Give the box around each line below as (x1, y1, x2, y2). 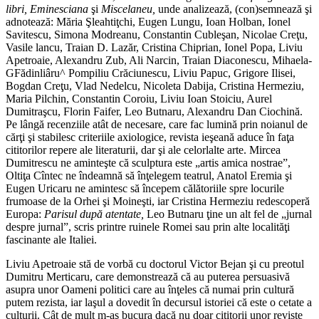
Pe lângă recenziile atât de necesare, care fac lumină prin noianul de (6, 118, 308, 131)
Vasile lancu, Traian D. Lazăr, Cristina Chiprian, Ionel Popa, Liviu (6, 41, 303, 54)
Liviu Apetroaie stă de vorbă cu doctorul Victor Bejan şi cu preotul (6, 258, 304, 271)
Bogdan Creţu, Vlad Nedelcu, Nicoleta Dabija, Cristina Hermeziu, (6, 80, 304, 93)
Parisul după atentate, (44, 208, 147, 221)
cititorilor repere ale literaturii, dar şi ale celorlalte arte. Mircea (6, 144, 281, 157)
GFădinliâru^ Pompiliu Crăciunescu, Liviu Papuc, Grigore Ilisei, (6, 67, 296, 80)
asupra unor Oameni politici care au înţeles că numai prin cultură (6, 283, 294, 296)
